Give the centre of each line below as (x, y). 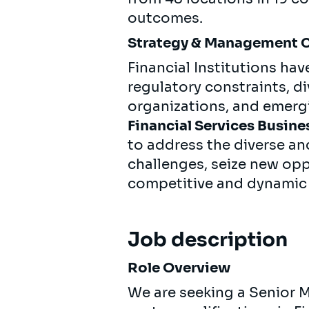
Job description (208, 239)
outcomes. (165, 18)
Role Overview (179, 268)
